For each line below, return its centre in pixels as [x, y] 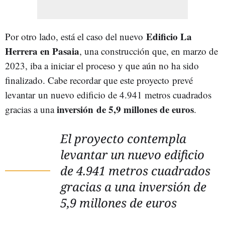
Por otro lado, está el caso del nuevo [76, 36]
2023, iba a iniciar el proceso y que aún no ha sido [102, 65]
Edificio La [169, 36]
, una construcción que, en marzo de [149, 51]
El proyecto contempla [123, 138]
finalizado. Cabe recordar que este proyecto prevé [99, 80]
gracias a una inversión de [133, 186]
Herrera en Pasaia [42, 51]
